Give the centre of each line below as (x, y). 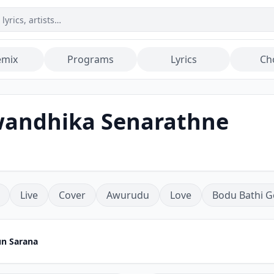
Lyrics (183, 59)
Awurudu (128, 195)
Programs (91, 59)
